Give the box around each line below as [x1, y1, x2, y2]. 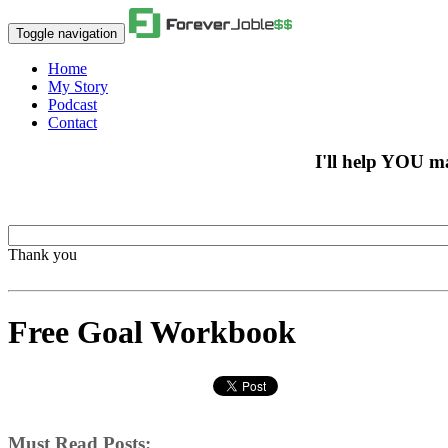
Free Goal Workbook [8, 313, 296, 350]
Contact [48, 114, 97, 131]
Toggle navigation [16, 26, 117, 41]
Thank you [8, 246, 77, 264]
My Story [48, 78, 108, 95]
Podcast [48, 96, 97, 113]
